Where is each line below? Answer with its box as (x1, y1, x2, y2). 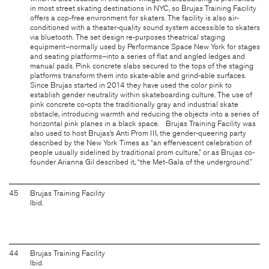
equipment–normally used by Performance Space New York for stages (30, 41, 260, 52)
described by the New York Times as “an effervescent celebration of (30, 138, 252, 148)
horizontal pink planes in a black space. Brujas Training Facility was (30, 118, 256, 128)
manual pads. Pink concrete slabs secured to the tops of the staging (30, 61, 253, 71)
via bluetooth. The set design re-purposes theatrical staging (30, 32, 225, 42)
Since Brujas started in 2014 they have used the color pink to (30, 80, 232, 90)
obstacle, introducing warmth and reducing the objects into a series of (30, 109, 259, 119)
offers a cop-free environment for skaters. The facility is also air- (30, 13, 239, 23)
